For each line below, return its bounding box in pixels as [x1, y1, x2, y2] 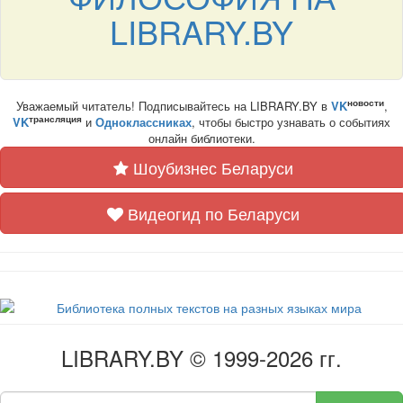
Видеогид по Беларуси [123, 201, 300, 225]
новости [346, 96, 384, 110]
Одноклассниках [95, 113, 192, 130]
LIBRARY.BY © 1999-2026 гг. [61, 342, 342, 373]
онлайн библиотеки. [148, 130, 255, 147]
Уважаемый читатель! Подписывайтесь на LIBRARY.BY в [15, 97, 331, 114]
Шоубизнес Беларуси [129, 156, 293, 179]
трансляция [29, 112, 82, 126]
